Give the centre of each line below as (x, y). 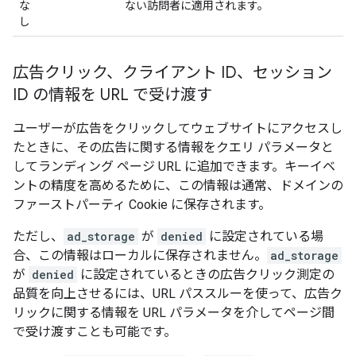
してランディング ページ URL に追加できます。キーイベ (174, 166)
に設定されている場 (265, 236)
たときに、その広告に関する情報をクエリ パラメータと (173, 147)
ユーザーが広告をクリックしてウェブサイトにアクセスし (178, 128)
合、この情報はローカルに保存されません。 (140, 255)
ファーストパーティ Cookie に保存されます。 (142, 205)
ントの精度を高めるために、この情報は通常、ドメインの (178, 186)
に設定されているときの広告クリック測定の (206, 275)
